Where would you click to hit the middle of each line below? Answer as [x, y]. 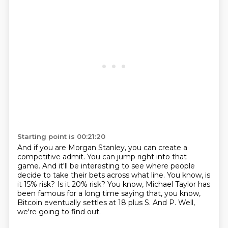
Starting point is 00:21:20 [61, 136]
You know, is [188, 175]
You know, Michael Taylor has [159, 184]
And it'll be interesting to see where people [118, 166]
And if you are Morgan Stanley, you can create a [102, 148]
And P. [165, 203]
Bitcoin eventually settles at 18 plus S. [85, 203]
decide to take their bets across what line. [92, 175]
